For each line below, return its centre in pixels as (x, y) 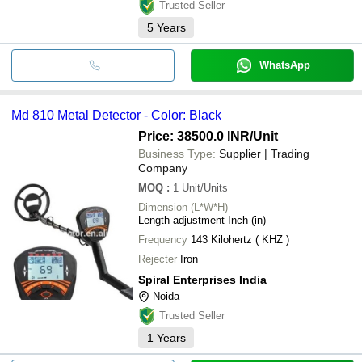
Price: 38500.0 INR (194, 136)
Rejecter (158, 259)
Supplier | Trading (264, 153)
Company (163, 168)
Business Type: (177, 153)
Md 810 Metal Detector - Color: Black (116, 115)
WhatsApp (284, 65)
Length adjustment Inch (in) (202, 220)
